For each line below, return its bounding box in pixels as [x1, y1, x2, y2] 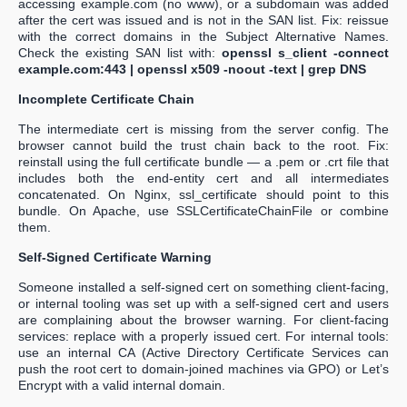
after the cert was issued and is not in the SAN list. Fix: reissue [18, 13, 389, 28]
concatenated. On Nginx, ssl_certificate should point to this [18, 187, 389, 203]
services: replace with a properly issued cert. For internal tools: [18, 329, 389, 344]
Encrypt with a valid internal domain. [18, 378, 225, 393]
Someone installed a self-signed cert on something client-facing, [18, 280, 389, 295]
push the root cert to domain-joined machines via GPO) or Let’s [18, 362, 389, 377]
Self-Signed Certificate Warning [18, 250, 212, 265]
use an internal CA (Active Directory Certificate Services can [18, 345, 389, 361]
